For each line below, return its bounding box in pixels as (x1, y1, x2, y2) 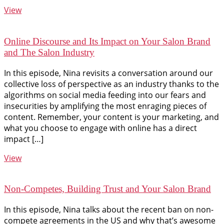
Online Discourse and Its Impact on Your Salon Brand (4, 35, 210, 46)
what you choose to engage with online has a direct (4, 122, 197, 133)
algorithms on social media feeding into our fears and (4, 89, 206, 100)
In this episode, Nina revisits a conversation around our (4, 67, 213, 78)
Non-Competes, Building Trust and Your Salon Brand (4, 183, 211, 194)
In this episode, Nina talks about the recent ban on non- (4, 204, 213, 215)
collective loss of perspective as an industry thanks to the (4, 78, 219, 89)
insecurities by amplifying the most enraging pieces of (4, 100, 206, 111)
